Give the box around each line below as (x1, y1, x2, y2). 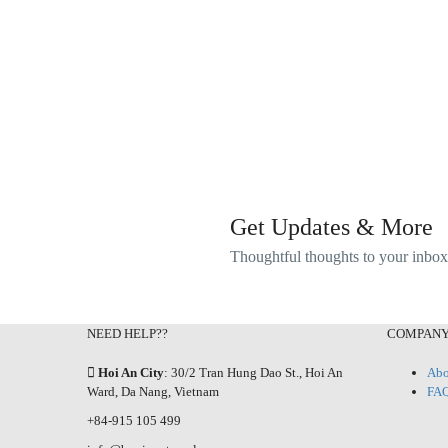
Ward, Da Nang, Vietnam (87, 384, 219, 399)
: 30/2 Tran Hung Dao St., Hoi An (164, 365, 343, 380)
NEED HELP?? (87, 326, 168, 341)
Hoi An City (95, 365, 164, 380)
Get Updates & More (229, 214, 433, 240)
